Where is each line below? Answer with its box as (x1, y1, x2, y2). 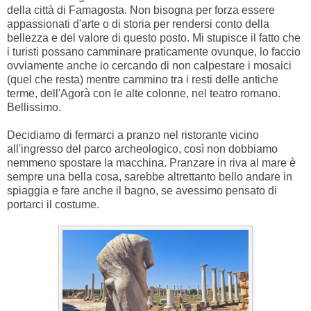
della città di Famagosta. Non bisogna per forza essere (7, 3, 275, 16)
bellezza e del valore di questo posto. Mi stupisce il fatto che (7, 31, 301, 44)
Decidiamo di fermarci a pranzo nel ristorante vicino (7, 128, 259, 141)
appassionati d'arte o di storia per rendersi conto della (7, 17, 269, 30)
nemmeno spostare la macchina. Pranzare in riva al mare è (7, 156, 296, 169)
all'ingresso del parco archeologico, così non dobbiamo (7, 142, 278, 155)
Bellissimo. (7, 101, 64, 113)
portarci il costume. (7, 198, 102, 210)
